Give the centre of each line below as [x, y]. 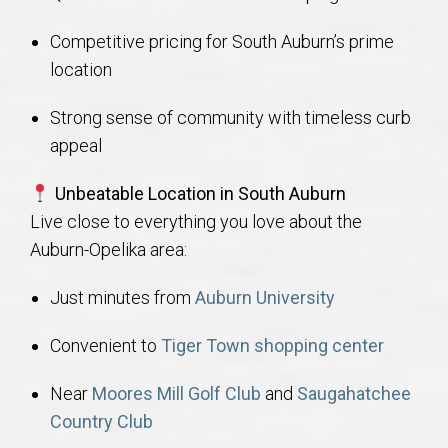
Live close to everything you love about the [196, 222]
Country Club [101, 422]
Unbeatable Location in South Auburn [200, 194]
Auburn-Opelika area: [108, 250]
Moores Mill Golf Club [176, 394]
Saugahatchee [353, 394]
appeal [75, 146]
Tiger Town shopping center [272, 346]
